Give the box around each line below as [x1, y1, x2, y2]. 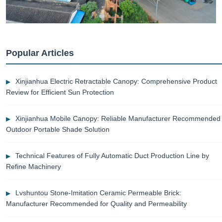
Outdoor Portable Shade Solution [6, 125, 110, 134]
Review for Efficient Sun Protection [6, 88, 114, 97]
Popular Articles [6, 48, 74, 58]
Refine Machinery [6, 163, 61, 171]
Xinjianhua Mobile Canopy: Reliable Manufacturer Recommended [15, 114, 221, 123]
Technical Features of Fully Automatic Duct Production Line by [15, 152, 209, 160]
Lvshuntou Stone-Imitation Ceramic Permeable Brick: [15, 189, 181, 197]
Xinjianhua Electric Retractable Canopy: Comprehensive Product [15, 77, 217, 86]
